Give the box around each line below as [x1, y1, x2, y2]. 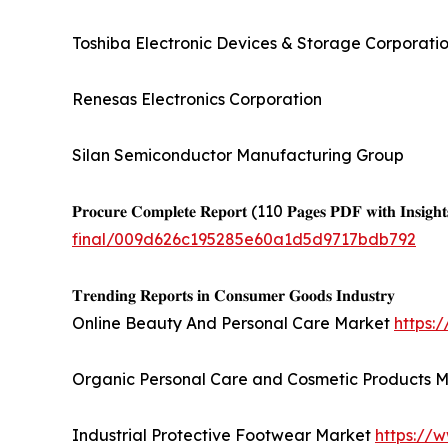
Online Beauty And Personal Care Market [72, 312, 394, 333]
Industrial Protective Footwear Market [72, 424, 375, 445]
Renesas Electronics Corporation [72, 88, 322, 109]
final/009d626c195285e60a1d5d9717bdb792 [72, 228, 416, 249]
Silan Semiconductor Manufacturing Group [72, 144, 404, 165]
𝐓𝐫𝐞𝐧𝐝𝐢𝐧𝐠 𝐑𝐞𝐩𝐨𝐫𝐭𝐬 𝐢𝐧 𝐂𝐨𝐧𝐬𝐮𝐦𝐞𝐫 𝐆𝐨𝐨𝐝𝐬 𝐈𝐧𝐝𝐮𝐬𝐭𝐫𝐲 [72, 284, 395, 305]
